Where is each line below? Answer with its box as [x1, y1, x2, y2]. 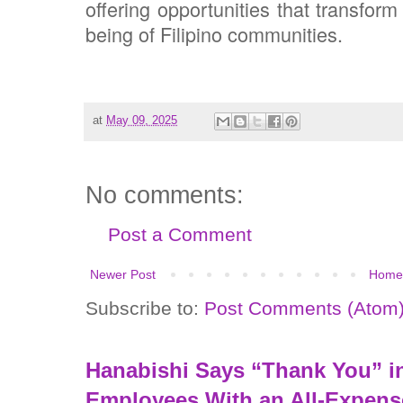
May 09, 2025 [106, 113, 177, 127]
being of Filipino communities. [85, 19, 348, 48]
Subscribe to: [85, 297, 204, 318]
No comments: [85, 181, 244, 209]
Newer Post [90, 266, 156, 282]
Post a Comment [108, 223, 252, 245]
